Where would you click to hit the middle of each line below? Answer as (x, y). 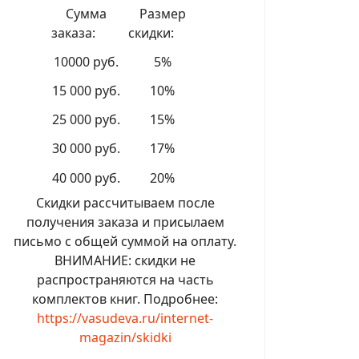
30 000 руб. (86, 148)
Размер (162, 14)
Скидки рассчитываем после (125, 203)
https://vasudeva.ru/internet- (125, 318)
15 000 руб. (86, 91)
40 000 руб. (86, 178)
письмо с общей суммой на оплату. (125, 241)
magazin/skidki (125, 337)
